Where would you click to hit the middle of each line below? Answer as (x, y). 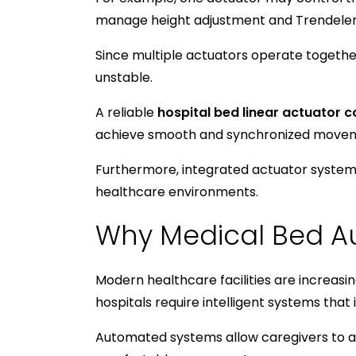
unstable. (124, 78)
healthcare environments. (177, 192)
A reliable (126, 113)
